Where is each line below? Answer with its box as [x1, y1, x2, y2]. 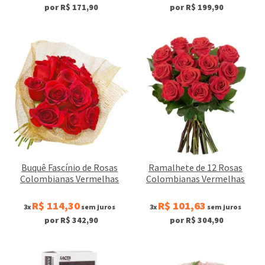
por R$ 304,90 [170, 215, 224, 226]
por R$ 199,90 [170, 2, 224, 13]
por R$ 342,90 [44, 215, 98, 226]
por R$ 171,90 [44, 2, 98, 13]
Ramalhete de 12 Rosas [148, 161, 243, 174]
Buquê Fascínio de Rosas [21, 161, 118, 174]
